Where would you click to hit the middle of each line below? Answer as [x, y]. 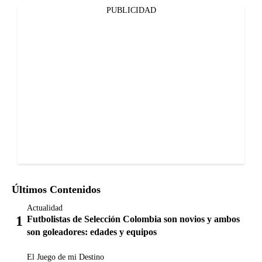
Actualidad [45, 208]
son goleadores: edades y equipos [92, 232]
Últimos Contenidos [56, 189]
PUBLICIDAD [131, 10]
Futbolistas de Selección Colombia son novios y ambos [133, 219]
